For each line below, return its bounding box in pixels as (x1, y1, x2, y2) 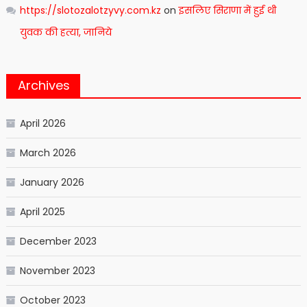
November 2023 (19, 264, 95, 278)
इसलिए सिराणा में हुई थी (178, 3, 276, 18)
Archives (17, 77, 70, 95)
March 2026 (19, 146, 76, 160)
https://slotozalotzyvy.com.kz (19, 3, 161, 18)
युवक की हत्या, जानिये (19, 25, 112, 40)
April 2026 (19, 116, 66, 131)
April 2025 (19, 205, 65, 219)
